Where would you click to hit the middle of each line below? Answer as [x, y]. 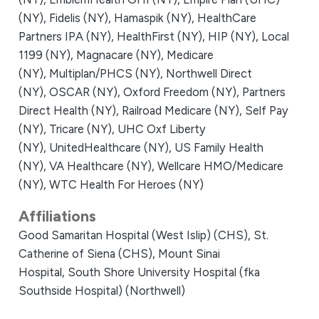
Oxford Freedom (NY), [182, 91]
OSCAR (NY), [86, 91]
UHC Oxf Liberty [161, 129]
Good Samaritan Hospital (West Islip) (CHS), [136, 235]
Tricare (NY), [83, 129]
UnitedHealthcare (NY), [111, 147]
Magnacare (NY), [121, 54]
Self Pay [266, 110]
